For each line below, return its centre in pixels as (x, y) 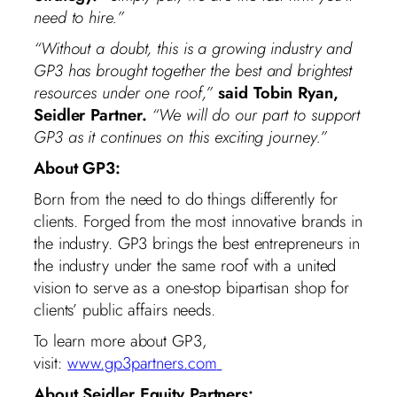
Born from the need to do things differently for (186, 198)
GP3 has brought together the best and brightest (193, 70)
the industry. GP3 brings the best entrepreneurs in (197, 243)
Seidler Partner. (90, 114)
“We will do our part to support (256, 114)
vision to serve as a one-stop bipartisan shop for (192, 287)
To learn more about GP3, (120, 340)
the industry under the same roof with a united (185, 265)
